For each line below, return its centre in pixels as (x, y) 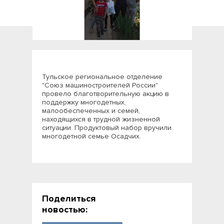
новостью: (65, 209)
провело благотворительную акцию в (105, 94)
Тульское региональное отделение (102, 77)
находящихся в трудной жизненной (101, 119)
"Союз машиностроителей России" (100, 85)
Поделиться (69, 198)
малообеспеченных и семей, (91, 111)
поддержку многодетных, (84, 102)
